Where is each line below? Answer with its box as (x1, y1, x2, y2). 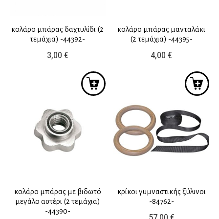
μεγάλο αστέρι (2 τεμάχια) (15, 197, 100, 205)
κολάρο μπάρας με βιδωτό (14, 187, 101, 196)
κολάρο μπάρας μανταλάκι (117, 25, 206, 34)
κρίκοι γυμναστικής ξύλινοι (117, 187, 206, 196)
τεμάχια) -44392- (30, 35, 86, 44)
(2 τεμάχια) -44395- (130, 35, 193, 44)
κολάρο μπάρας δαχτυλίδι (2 (11, 25, 104, 34)
